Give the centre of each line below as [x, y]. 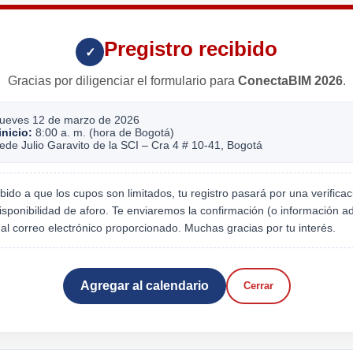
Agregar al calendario [144, 285]
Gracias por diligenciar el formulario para [123, 80]
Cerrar [258, 286]
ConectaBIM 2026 [290, 80]
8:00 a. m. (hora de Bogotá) [103, 132]
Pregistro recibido [191, 48]
